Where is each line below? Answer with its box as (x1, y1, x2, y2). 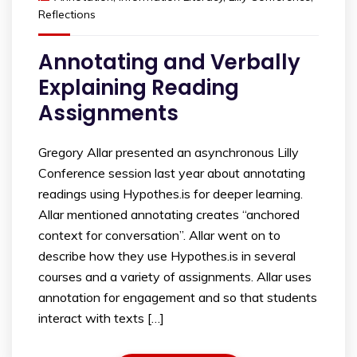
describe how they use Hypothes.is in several (38, 247, 296, 264)
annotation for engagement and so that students (38, 288, 317, 305)
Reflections (38, 6, 96, 22)
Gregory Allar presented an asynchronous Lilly (38, 143, 299, 160)
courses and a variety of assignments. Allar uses (38, 268, 312, 284)
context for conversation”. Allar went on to (38, 226, 280, 243)
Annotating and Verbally (38, 47, 300, 76)
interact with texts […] (38, 309, 164, 326)
